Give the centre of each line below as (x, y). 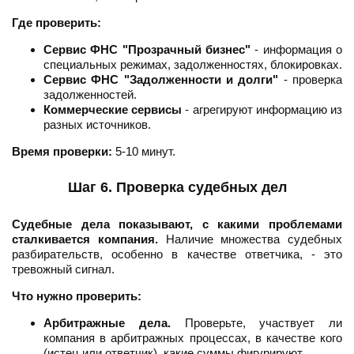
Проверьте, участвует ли (256, 323)
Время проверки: (62, 152)
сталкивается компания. (85, 239)
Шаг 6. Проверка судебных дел (177, 188)
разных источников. (97, 125)
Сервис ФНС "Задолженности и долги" (161, 80)
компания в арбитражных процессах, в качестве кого (193, 338)
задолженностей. (90, 95)
